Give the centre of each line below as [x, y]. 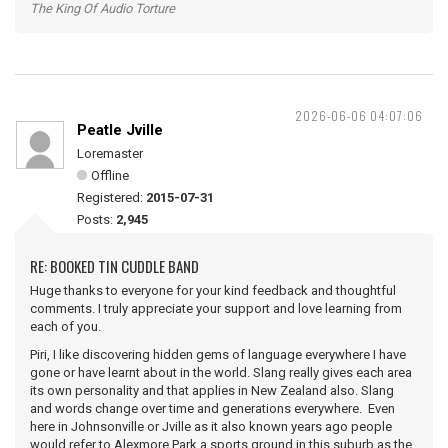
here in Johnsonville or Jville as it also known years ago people [211, 426]
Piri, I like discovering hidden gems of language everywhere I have [218, 354]
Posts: [96, 219]
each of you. [65, 326]
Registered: [111, 197]
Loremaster [110, 153]
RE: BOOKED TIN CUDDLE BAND [114, 266]
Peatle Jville [120, 130]
